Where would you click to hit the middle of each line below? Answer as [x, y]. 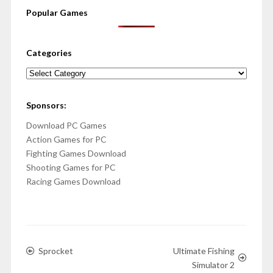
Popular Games [57, 13]
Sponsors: [46, 105]
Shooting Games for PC [71, 168]
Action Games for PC [66, 140]
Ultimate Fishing [204, 251]
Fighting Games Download [76, 154]
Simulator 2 [214, 265]
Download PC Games [66, 126]
